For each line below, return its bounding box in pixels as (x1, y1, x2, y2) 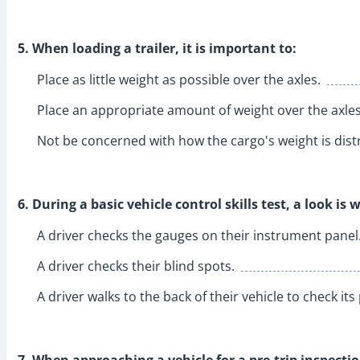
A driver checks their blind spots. (37, 256, 235, 275)
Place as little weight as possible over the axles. (37, 70, 321, 88)
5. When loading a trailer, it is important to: (18, 39, 297, 57)
